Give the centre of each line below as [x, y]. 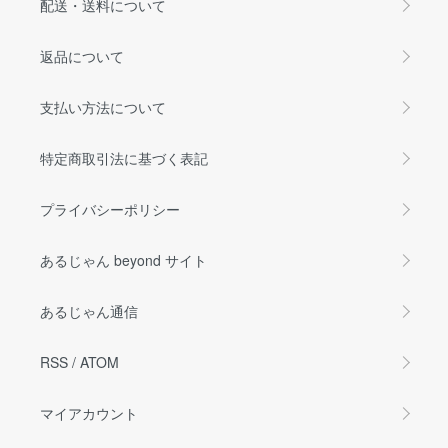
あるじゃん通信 [89, 310]
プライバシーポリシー [110, 208]
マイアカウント [89, 412]
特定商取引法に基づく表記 [124, 157]
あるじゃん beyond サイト [123, 259]
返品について [82, 55]
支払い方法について [103, 106]
